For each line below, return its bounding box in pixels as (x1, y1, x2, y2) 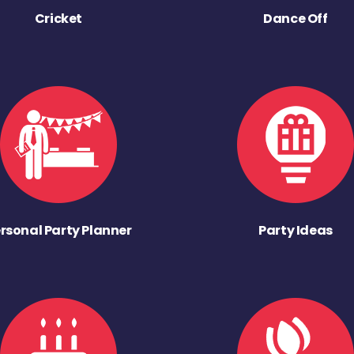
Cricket (34, 9, 83, 28)
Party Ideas (258, 221, 333, 240)
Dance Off (263, 9, 328, 28)
